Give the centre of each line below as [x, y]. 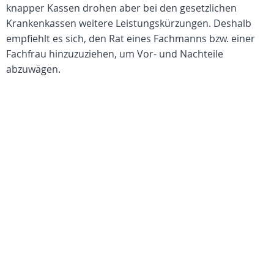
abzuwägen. [33, 69]
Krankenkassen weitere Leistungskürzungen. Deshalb [129, 23]
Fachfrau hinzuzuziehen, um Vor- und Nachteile [115, 54]
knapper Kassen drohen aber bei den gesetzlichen [121, 8]
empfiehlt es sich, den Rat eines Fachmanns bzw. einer [131, 39]
